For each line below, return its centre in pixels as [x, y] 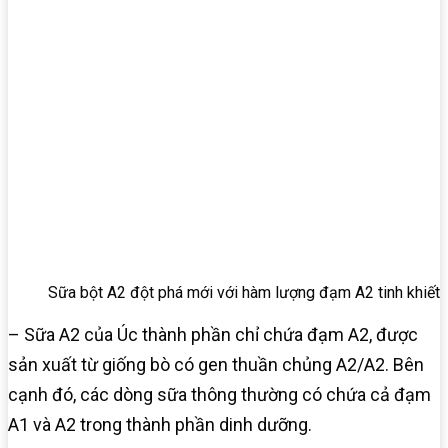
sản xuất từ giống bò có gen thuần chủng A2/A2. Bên [216, 365]
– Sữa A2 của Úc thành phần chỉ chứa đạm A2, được [213, 335]
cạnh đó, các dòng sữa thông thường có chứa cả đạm [219, 395]
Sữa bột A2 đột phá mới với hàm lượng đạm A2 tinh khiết [244, 293]
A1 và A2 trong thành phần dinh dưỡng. [160, 425]
